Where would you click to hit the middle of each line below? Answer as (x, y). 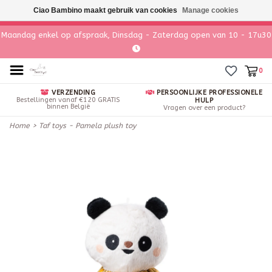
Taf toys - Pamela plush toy (87, 126)
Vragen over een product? (204, 108)
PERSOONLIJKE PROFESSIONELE (208, 93)
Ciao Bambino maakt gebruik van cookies (106, 10)
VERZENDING (72, 93)
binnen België (68, 107)
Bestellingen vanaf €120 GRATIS (68, 100)
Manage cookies (210, 10)
